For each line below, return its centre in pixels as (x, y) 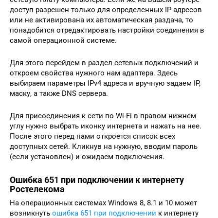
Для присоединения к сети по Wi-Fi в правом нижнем (103, 116)
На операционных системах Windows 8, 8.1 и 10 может (103, 203)
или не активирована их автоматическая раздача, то (101, 20)
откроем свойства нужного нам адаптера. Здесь (94, 73)
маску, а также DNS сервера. (60, 93)
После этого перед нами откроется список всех (92, 136)
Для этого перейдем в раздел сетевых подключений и (104, 63)
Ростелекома (37, 189)
